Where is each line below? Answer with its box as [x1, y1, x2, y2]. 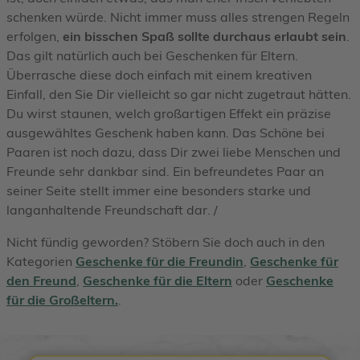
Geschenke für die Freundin [76, 252, 243, 269]
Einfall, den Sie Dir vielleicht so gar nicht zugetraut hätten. [6, 85, 351, 102]
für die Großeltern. [6, 291, 118, 308]
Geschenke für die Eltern [83, 272, 232, 288]
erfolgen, [6, 27, 63, 44]
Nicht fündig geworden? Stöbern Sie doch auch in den [6, 233, 325, 250]
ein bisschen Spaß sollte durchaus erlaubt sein [63, 27, 346, 44]
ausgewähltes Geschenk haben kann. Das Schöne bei [6, 124, 325, 141]
